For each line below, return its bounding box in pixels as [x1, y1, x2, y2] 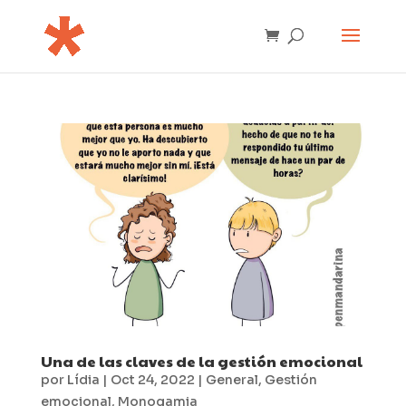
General [205, 371, 258, 388]
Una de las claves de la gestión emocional [40, 350, 362, 372]
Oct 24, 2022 [110, 371, 195, 388]
